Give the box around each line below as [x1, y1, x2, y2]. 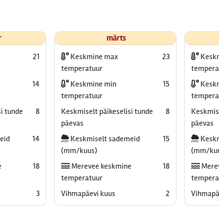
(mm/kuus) [61, 146, 97, 155]
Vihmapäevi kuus [61, 189, 115, 198]
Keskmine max [68, 52, 118, 62]
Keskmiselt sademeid [68, 134, 140, 144]
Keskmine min [68, 79, 116, 89]
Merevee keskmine [69, 161, 131, 171]
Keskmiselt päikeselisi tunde [61, 107, 153, 116]
